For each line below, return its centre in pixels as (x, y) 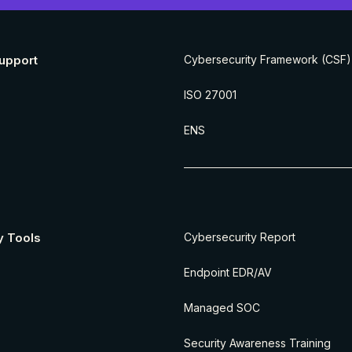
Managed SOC (222, 308)
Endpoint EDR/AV (228, 272)
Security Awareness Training (257, 343)
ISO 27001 (210, 95)
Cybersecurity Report (240, 237)
